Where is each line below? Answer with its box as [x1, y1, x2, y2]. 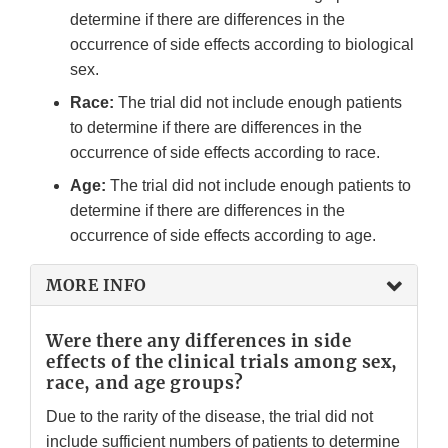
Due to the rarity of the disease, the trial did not [46, 408, 373, 426]
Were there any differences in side [46, 330, 351, 353]
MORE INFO [46, 275, 147, 296]
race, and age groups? [46, 372, 244, 395]
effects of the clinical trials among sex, [46, 351, 398, 374]
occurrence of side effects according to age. [70, 227, 376, 245]
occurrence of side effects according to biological [70, 36, 414, 54]
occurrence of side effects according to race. [70, 144, 380, 162]
